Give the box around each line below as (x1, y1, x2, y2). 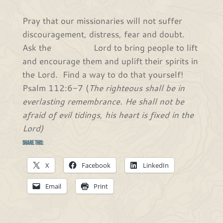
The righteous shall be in (88, 82, 185, 94)
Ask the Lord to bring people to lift (22, 41, 198, 53)
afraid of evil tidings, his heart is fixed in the (22, 109, 194, 120)
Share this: (22, 139, 43, 147)
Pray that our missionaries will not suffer (22, 14, 182, 26)
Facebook (81, 161, 111, 170)
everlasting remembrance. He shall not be (22, 95, 184, 107)
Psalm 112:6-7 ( (22, 82, 89, 94)
